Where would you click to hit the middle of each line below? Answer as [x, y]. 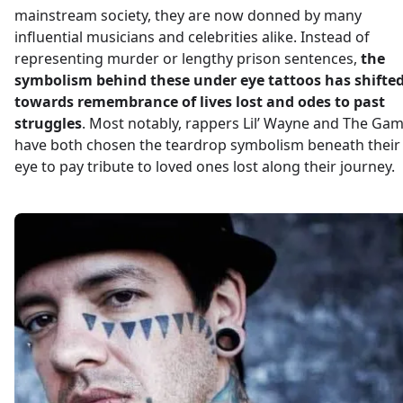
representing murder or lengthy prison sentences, [188, 58]
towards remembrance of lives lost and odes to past [200, 102]
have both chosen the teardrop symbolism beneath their [207, 145]
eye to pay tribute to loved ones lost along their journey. [205, 166]
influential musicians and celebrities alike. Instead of [192, 37]
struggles [48, 123]
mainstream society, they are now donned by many [188, 15]
